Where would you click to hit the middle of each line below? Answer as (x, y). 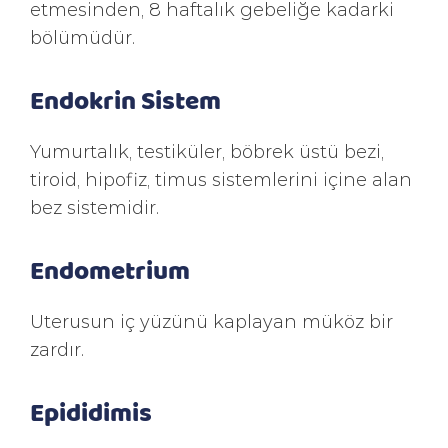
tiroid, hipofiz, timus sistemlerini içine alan (221, 179)
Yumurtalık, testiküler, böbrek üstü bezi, (207, 151)
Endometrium (110, 269)
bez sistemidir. (94, 207)
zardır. (57, 349)
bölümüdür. (82, 37)
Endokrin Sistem (125, 99)
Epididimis (91, 411)
